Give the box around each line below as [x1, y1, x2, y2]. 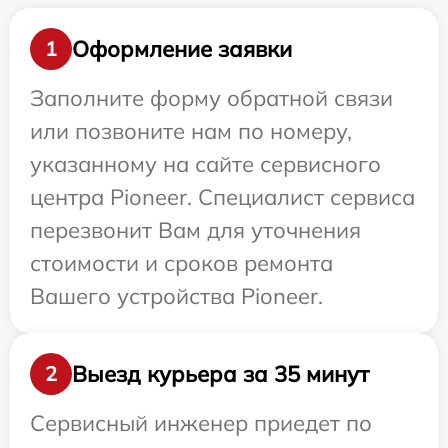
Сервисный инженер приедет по [30, 409, 372, 438]
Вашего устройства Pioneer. [30, 282, 323, 311]
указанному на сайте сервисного [30, 150, 381, 179]
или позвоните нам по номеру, [30, 117, 352, 146]
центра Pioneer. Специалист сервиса [30, 183, 415, 212]
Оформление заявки [72, 34, 292, 63]
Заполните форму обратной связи [30, 84, 393, 113]
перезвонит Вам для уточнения [30, 216, 361, 245]
